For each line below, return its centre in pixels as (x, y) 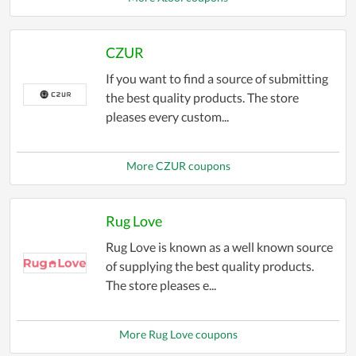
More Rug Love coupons (178, 335)
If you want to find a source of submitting (217, 79)
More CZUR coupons (178, 166)
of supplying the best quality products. (209, 266)
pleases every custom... (167, 117)
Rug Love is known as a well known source (219, 247)
